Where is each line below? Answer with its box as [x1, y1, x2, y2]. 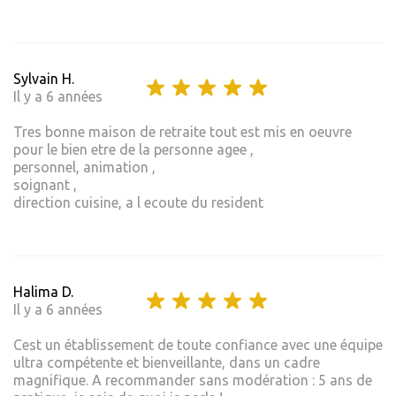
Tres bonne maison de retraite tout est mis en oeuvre [13, 124, 352, 141]
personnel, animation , [13, 159, 156, 176]
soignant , [13, 177, 77, 194]
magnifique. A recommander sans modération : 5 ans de [13, 372, 372, 389]
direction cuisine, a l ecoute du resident [13, 194, 263, 211]
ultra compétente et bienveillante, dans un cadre [13, 354, 320, 371]
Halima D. [13, 284, 73, 301]
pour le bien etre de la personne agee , [13, 141, 254, 158]
